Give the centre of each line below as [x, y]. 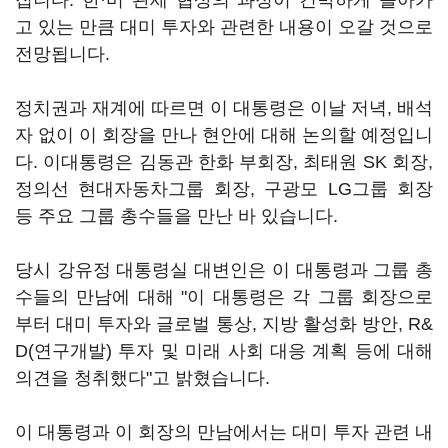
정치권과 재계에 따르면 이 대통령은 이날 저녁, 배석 [224, 108]
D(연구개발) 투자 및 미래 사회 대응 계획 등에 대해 [224, 351]
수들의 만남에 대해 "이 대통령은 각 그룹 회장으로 [224, 297]
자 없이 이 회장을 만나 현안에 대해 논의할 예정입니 [224, 135]
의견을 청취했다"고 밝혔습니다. [145, 378]
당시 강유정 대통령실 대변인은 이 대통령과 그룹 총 [224, 270]
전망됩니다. [65, 54]
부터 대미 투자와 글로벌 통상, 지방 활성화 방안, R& [224, 324]
